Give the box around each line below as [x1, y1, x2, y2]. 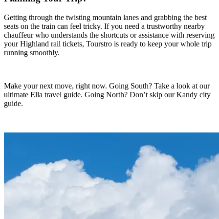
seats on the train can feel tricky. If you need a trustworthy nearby [4, 22, 205, 30]
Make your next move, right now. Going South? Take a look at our [4, 81, 210, 90]
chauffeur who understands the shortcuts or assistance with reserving [4, 30, 215, 39]
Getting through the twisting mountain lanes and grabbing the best [4, 13, 207, 22]
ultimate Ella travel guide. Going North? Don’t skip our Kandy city [4, 90, 211, 99]
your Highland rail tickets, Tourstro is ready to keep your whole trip [4, 39, 212, 48]
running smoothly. [4, 48, 60, 57]
